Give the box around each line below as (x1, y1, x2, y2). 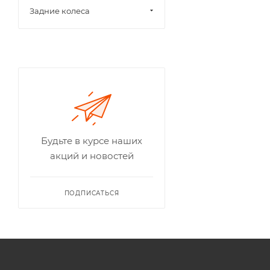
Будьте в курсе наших (41, 135, 142, 146)
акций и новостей (49, 150, 134, 162)
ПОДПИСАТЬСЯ (64, 189, 119, 197)
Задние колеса (30, 6, 90, 16)
